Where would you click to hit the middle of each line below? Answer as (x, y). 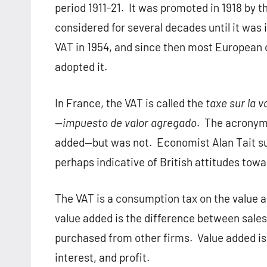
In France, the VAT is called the (130, 103)
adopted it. (81, 67)
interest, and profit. (102, 257)
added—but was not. (103, 142)
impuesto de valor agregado (130, 123)
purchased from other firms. (124, 238)
